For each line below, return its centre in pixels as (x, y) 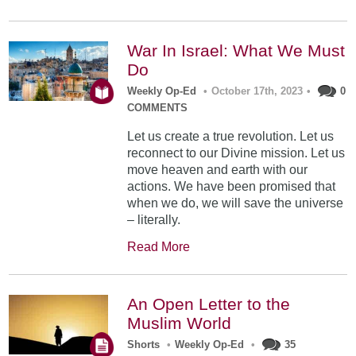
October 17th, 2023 (257, 91)
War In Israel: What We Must (236, 51)
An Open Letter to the (209, 304)
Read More (159, 247)
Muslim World (180, 323)
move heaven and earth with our (218, 170)
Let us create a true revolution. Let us (231, 137)
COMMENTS (158, 108)
